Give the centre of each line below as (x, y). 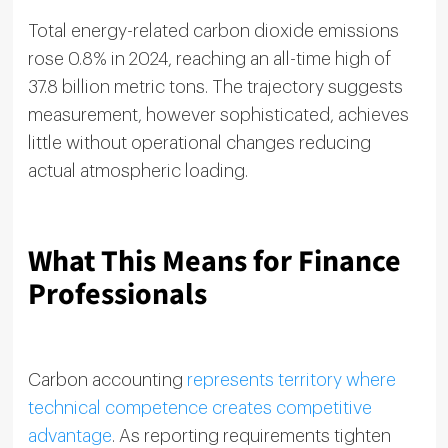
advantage (69, 435)
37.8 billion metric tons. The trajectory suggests (215, 86)
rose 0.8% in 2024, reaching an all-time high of (209, 58)
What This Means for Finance (214, 261)
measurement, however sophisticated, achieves (218, 114)
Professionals (117, 294)
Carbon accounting (107, 379)
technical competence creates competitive (199, 407)
